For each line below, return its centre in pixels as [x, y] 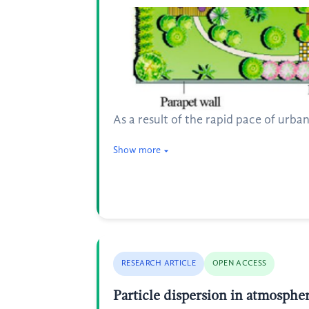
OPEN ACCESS [239, 263]
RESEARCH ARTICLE [159, 263]
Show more [137, 150]
